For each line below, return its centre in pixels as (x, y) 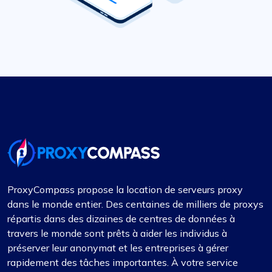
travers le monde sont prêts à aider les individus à (117, 233)
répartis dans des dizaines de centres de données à (121, 219)
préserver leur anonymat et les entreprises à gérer (118, 248)
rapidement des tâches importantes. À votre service (123, 263)
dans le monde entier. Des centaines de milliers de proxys (135, 204)
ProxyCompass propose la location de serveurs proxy (125, 190)
